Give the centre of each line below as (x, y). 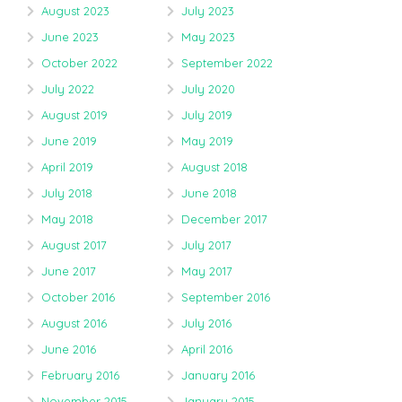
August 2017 (74, 245)
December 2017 (224, 219)
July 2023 (208, 11)
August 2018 (214, 167)
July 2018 (67, 193)
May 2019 (207, 141)
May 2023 (208, 37)
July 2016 (206, 323)
